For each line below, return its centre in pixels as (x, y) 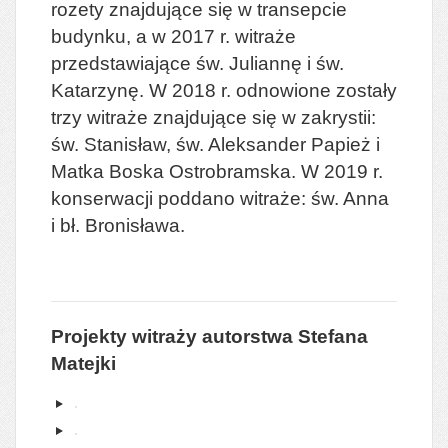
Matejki (83, 363)
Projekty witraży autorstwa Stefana (209, 336)
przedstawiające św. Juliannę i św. (197, 63)
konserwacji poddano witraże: (181, 198)
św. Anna (350, 198)
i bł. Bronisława (115, 225)
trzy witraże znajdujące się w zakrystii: (213, 117)
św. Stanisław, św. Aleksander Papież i (215, 144)
